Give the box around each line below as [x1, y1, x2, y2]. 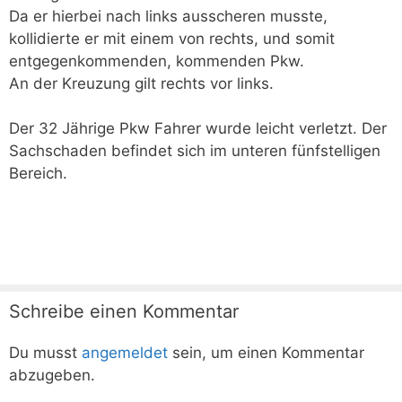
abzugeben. [9, 366, 95, 384]
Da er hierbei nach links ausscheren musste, [9, 6, 328, 25]
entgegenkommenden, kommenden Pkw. [9, 51, 304, 70]
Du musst [9, 344, 82, 362]
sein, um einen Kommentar [168, 344, 364, 362]
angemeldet [82, 344, 168, 362]
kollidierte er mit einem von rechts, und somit [9, 29, 335, 48]
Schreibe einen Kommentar [9, 301, 239, 322]
